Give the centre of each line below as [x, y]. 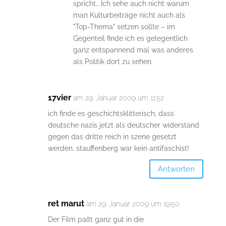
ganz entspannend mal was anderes [133, 50]
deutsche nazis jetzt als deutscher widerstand [123, 125]
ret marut [66, 204]
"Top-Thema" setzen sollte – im [124, 27]
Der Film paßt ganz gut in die [96, 220]
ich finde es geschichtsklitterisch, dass [111, 114]
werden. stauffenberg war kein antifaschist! [118, 149]
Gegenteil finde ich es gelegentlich [130, 39]
